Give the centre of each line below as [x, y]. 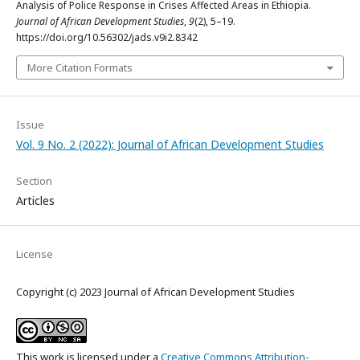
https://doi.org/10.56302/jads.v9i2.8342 [107, 37]
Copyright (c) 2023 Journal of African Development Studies [155, 291]
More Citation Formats [80, 67]
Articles [35, 200]
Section [34, 180]
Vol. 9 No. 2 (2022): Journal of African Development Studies [170, 144]
